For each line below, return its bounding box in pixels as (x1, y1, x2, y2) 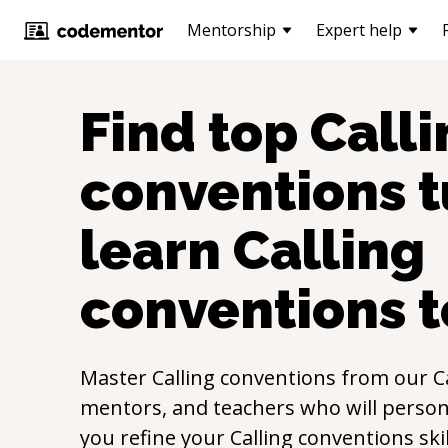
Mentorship (187, 19, 276, 41)
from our (336, 364, 433, 391)
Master (80, 364, 152, 391)
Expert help (316, 19, 402, 41)
